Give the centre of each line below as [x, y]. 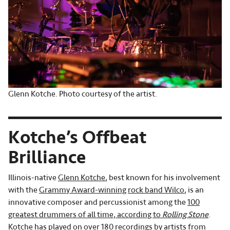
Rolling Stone [185, 214]
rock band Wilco [156, 190]
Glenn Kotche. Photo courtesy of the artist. [83, 94]
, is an [194, 190]
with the [24, 190]
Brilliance [47, 157]
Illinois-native [33, 177]
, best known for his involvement [163, 177]
